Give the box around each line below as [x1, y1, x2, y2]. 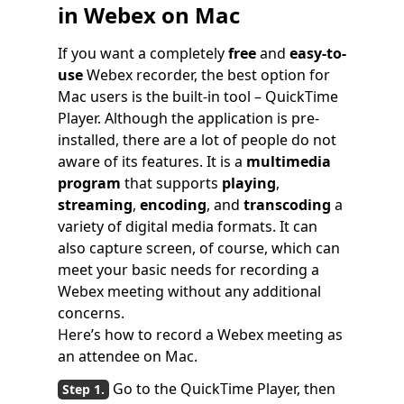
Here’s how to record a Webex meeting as [58, 324, 343, 344]
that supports [121, 172, 222, 193]
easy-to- [289, 42, 346, 63]
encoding [140, 194, 207, 215]
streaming [58, 194, 133, 215]
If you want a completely [58, 42, 225, 63]
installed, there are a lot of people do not [58, 129, 336, 150]
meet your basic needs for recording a [58, 259, 319, 280]
